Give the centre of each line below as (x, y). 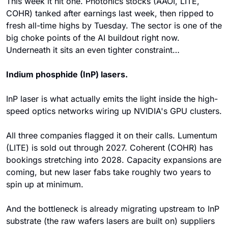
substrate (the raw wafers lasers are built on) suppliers (110, 221)
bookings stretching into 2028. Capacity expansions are (114, 160)
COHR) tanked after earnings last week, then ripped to (110, 13)
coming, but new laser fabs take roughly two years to (109, 172)
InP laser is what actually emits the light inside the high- (112, 99)
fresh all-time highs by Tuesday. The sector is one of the (114, 26)
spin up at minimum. (46, 184)
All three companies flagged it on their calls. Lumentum (112, 136)
